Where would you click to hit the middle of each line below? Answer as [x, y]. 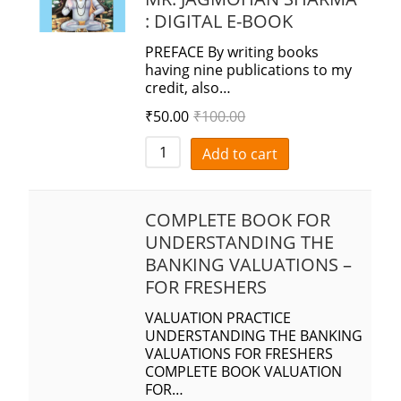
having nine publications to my [249, 70]
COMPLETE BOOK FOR [238, 220]
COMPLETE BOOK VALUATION [244, 372]
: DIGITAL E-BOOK [219, 21]
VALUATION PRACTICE [218, 318]
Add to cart [240, 154]
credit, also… [188, 88]
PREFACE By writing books [232, 52]
